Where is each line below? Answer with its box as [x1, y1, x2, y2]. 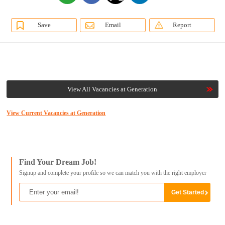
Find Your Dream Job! [19, 158, 96, 167]
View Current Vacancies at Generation [7, 109, 106, 117]
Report [172, 21, 191, 29]
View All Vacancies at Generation [67, 85, 158, 93]
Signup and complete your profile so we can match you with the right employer [19, 169, 206, 177]
